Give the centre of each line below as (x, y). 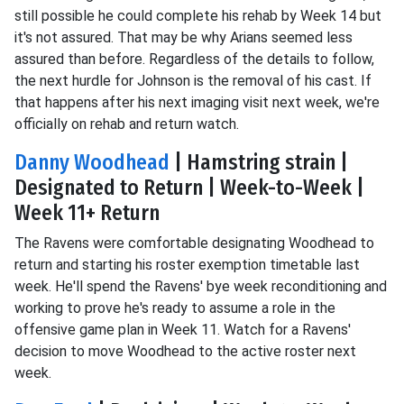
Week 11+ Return (87, 213)
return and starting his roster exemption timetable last (187, 265)
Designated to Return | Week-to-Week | (189, 188)
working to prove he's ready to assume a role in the (175, 308)
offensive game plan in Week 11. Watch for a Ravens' (183, 330)
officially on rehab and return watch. (127, 124)
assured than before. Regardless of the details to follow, (194, 59)
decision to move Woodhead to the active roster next (185, 351)
